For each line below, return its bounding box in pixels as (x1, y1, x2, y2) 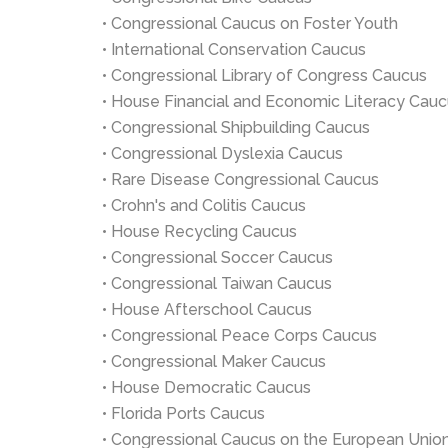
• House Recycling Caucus (102, 222, 297, 241)
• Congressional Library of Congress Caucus (102, 66, 427, 85)
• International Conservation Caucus (102, 40, 366, 59)
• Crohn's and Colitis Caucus (102, 196, 306, 215)
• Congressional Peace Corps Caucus (102, 326, 377, 345)
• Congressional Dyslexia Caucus (102, 144, 343, 163)
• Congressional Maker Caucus (102, 352, 326, 371)
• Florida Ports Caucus (102, 404, 265, 423)
